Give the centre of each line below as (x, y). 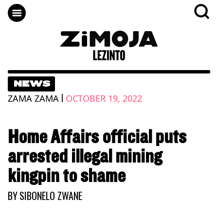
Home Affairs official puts (97, 137)
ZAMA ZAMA (33, 98)
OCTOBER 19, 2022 (104, 98)
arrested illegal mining (85, 156)
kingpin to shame (67, 176)
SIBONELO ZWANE (51, 195)
